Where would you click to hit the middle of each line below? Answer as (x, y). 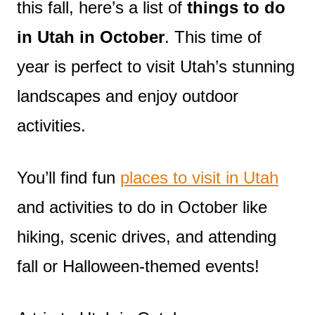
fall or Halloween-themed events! (138, 266)
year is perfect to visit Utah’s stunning (156, 66)
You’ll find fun (69, 177)
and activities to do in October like (142, 207)
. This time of (213, 37)
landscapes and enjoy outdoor (128, 96)
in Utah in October (91, 37)
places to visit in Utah (199, 177)
